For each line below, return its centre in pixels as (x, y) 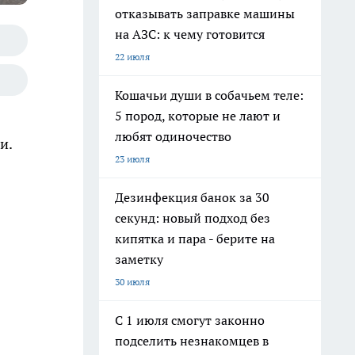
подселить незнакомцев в (192, 341)
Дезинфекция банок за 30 (192, 197)
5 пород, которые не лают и (198, 116)
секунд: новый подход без (193, 218)
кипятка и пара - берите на (195, 239)
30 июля (132, 282)
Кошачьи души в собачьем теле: (209, 95)
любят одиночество (173, 136)
